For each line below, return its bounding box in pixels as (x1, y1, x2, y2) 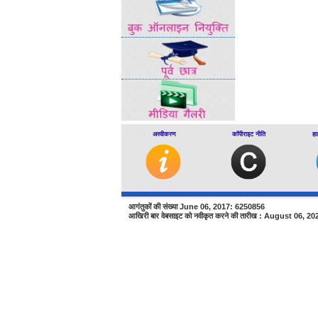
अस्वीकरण (152, 130, 175, 138)
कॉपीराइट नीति (231, 130, 265, 138)
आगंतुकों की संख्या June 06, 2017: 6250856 (128, 202, 265, 211)
